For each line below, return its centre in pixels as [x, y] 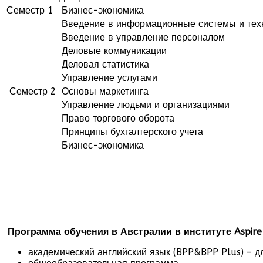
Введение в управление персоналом [142, 37]
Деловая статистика [104, 64]
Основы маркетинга [104, 91]
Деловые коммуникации [113, 50]
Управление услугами [108, 77]
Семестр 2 [31, 91]
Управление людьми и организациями [144, 104]
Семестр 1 [31, 10]
